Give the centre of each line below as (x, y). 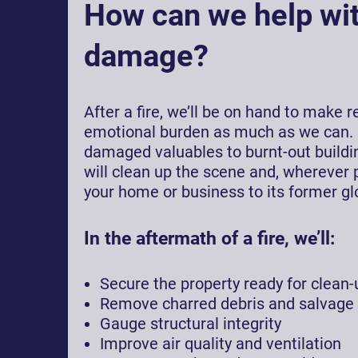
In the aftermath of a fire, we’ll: (210, 238)
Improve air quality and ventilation (221, 344)
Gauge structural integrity (191, 324)
